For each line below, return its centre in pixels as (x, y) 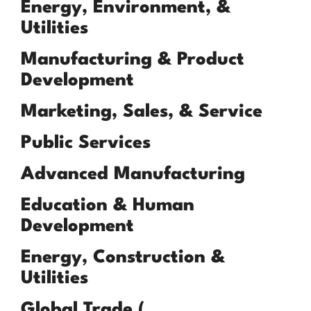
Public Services (86, 143)
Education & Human (108, 206)
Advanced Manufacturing (133, 175)
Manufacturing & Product (133, 60)
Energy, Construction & (123, 258)
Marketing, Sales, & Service (142, 112)
